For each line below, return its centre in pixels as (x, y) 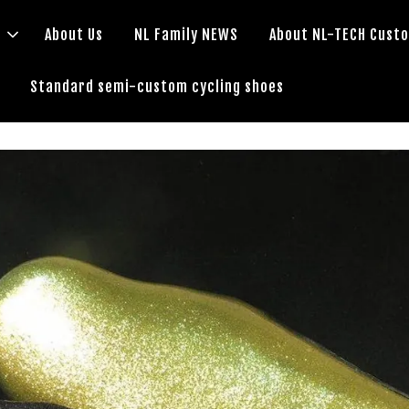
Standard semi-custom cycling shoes (157, 87)
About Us (74, 35)
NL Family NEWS (187, 35)
